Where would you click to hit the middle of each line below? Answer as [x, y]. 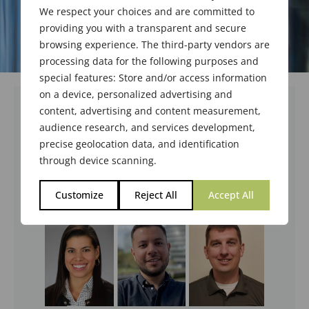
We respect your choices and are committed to [147, 11]
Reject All [156, 195]
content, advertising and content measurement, [150, 110]
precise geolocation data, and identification [139, 143]
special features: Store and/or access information [153, 77]
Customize [79, 195]
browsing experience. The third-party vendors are [154, 44]
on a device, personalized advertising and [136, 94]
